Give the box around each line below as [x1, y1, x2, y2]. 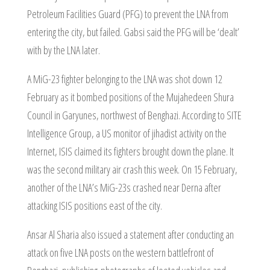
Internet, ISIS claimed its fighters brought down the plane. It [27, 144, 234, 159]
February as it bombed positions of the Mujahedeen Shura [27, 90, 234, 104]
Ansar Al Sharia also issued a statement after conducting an [27, 227, 234, 242]
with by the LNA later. [27, 43, 100, 57]
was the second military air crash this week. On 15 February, [27, 162, 237, 177]
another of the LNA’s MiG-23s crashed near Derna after [27, 180, 221, 195]
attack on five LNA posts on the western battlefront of [27, 245, 214, 260]
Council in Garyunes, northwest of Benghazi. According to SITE [27, 108, 242, 122]
